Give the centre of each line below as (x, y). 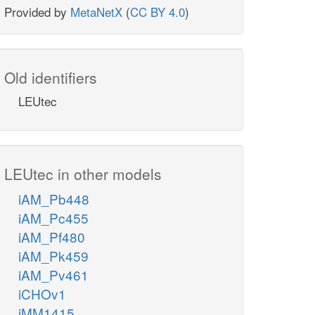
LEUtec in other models (83, 174)
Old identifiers (51, 78)
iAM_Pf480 (52, 237)
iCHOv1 (42, 294)
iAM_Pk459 (53, 256)
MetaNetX (96, 12)
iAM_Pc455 (53, 218)
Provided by (37, 12)
